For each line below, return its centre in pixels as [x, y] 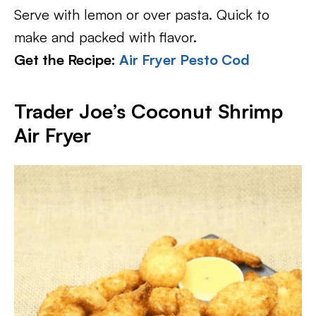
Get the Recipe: [67, 60]
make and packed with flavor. [105, 37]
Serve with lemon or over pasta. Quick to [142, 14]
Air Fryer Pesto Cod [184, 60]
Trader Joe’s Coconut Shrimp [148, 111]
